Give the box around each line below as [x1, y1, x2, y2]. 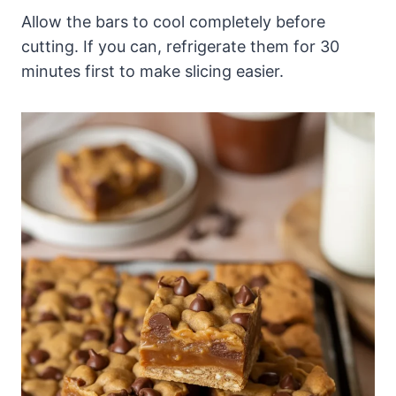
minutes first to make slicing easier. [21, 61, 284, 80]
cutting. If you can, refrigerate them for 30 [21, 36, 339, 56]
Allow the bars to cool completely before [21, 11, 325, 31]
